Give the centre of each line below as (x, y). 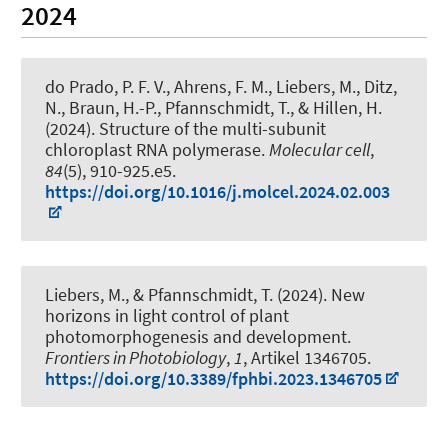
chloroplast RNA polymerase (153, 149)
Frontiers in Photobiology (135, 357)
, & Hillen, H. (336, 107)
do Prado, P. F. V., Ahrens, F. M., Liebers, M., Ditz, (221, 86)
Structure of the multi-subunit (212, 128)
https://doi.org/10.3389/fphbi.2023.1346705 (213, 378)
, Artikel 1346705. (307, 357)
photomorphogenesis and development (196, 336)
